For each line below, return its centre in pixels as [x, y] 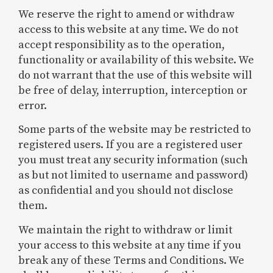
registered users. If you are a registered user [130, 145]
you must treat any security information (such [133, 160]
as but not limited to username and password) [133, 175]
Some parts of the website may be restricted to [135, 130]
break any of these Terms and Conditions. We [131, 260]
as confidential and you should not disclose [126, 191]
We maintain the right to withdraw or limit [125, 230]
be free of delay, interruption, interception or [133, 90]
